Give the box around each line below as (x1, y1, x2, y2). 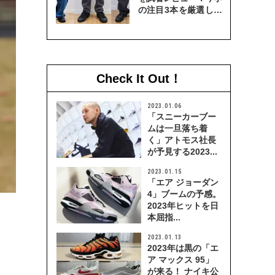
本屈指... (147, 212, 180, 222)
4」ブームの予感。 (147, 189, 221, 199)
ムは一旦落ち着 (147, 123, 207, 133)
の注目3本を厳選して (137, 5, 222, 15)
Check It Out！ (96, 71, 182, 85)
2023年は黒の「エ (147, 243, 219, 253)
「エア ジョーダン (147, 177, 219, 187)
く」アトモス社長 (147, 135, 216, 145)
